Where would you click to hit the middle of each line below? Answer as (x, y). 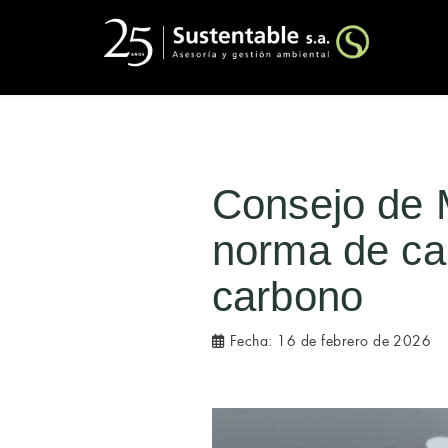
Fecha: (251, 341)
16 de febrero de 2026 (354, 341)
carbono (288, 296)
